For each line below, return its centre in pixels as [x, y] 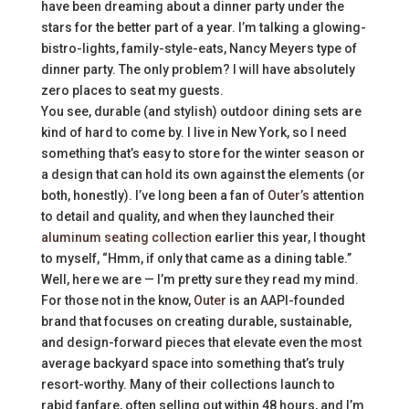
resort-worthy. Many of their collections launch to [188, 384]
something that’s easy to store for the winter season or [203, 153]
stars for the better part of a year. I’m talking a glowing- [203, 27]
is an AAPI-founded [285, 300]
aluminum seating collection [127, 237]
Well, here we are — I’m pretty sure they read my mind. [199, 279]
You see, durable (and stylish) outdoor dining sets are [201, 111]
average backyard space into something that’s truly [192, 363]
